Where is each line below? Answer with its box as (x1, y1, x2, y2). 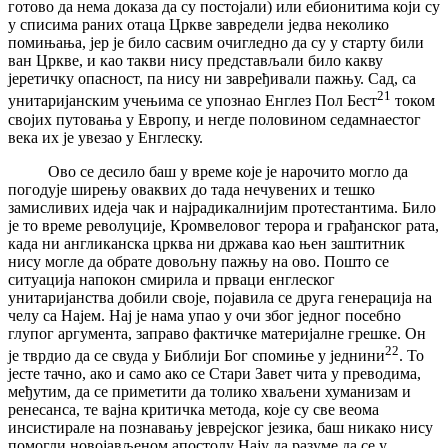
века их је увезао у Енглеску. (8, 128, 203, 146)
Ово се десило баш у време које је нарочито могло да (8, 162, 408, 180)
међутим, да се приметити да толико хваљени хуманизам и (8, 382, 411, 400)
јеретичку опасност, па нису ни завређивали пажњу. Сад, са (8, 70, 416, 88)
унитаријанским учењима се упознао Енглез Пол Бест (8, 92, 377, 110)
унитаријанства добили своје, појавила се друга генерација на (8, 288, 432, 306)
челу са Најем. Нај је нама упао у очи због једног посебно (8, 306, 401, 324)
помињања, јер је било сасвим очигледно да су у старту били (8, 34, 424, 52)
